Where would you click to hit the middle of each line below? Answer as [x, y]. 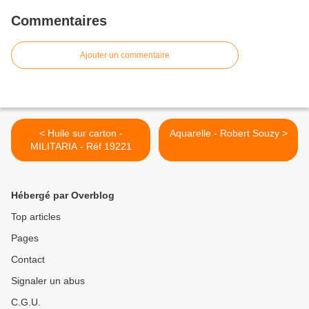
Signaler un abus [48, 281]
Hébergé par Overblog [63, 196]
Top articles [36, 217]
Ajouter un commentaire [125, 56]
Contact [28, 260]
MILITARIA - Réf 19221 [81, 147]
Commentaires [59, 21]
